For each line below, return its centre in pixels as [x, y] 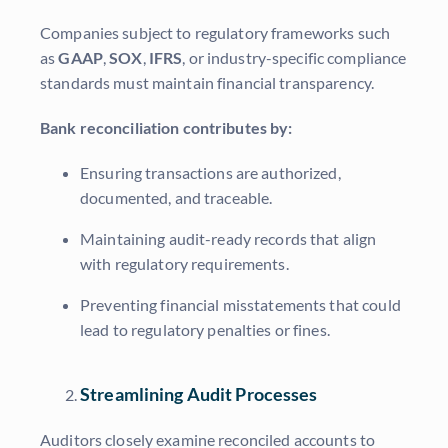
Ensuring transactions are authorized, [210, 173]
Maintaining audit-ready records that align [228, 239]
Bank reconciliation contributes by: [166, 128]
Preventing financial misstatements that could [240, 305]
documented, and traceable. [176, 198]
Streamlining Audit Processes [199, 394]
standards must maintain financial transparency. [207, 83]
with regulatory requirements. [184, 264]
